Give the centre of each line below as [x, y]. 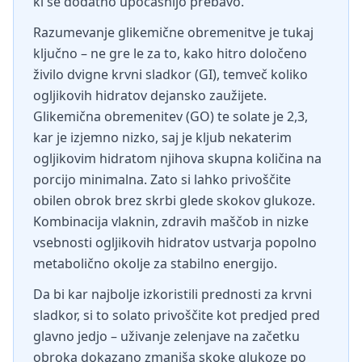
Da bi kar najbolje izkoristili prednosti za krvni [173, 294]
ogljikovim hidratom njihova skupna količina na [177, 158]
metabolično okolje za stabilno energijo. [155, 263]
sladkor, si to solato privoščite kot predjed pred [177, 315]
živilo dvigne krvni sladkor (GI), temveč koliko [170, 74]
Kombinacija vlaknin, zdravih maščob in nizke [171, 221]
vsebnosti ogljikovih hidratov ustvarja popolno [175, 242]
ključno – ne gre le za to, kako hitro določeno [170, 53]
